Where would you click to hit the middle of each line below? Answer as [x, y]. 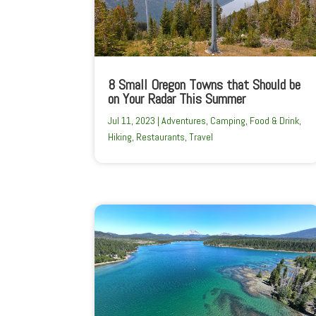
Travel [201, 137]
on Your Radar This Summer [177, 99]
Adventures [184, 121]
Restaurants [161, 137]
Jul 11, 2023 [132, 121]
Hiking [120, 137]
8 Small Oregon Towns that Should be [205, 85]
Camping [228, 121]
